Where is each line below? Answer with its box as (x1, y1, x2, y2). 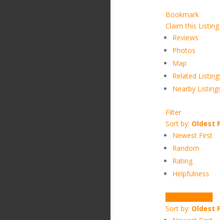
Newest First (172, 131, 213, 140)
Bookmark (165, 10, 199, 19)
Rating (172, 156, 192, 165)
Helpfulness (172, 169, 209, 178)
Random (172, 143, 199, 153)
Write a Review (165, 192, 213, 202)
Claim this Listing (165, 21, 219, 30)
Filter (165, 108, 181, 117)
